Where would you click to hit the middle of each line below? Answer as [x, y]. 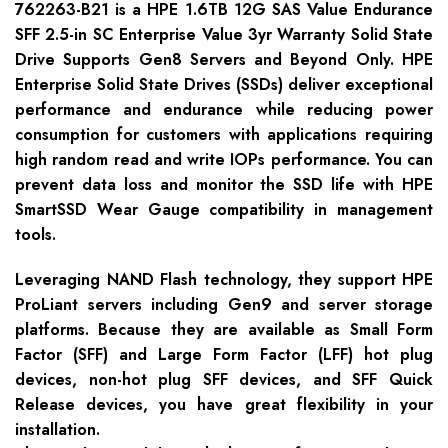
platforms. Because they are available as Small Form [224, 330]
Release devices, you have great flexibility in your [224, 405]
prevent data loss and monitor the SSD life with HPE [224, 185]
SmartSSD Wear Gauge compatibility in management [224, 210]
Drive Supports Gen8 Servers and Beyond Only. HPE [224, 60]
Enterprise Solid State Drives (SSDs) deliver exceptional [224, 85]
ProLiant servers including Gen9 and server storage [224, 305]
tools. [35, 235]
